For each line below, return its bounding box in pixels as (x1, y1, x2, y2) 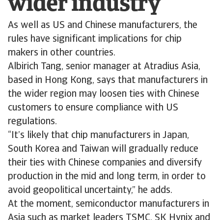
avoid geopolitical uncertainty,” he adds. (8, 186, 172, 195)
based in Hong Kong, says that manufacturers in (8, 76, 208, 85)
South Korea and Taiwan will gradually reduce (8, 144, 198, 154)
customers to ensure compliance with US (8, 103, 178, 113)
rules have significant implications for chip (8, 34, 182, 44)
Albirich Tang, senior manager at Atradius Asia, (8, 62, 200, 72)
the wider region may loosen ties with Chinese (8, 89, 199, 99)
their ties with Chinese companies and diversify (8, 158, 202, 168)
